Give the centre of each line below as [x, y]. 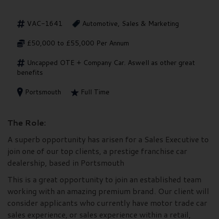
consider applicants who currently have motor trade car [107, 203]
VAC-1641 [45, 23]
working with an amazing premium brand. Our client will [108, 191]
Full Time [95, 92]
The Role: [27, 123]
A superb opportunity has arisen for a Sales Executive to [108, 139]
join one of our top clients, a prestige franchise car [97, 151]
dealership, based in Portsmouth [66, 163]
